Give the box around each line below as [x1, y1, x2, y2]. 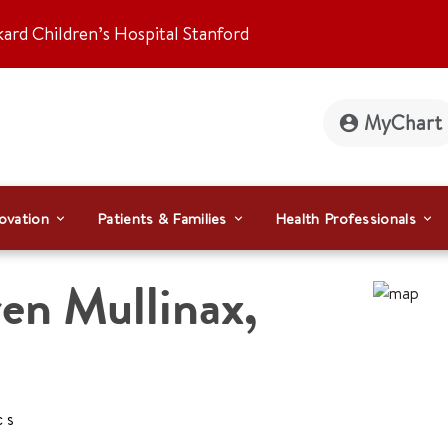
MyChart [364, 109, 442, 136]
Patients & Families [97, 207, 227, 229]
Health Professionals [274, 207, 416, 229]
